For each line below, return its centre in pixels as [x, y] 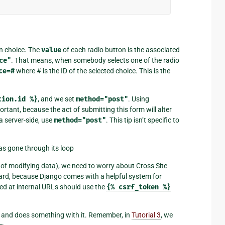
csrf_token [139, 187]
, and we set [57, 99]
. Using [139, 99]
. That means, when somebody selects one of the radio [95, 60]
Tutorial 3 [146, 215]
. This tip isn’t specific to [143, 120]
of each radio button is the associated [121, 49]
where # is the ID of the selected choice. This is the [92, 71]
